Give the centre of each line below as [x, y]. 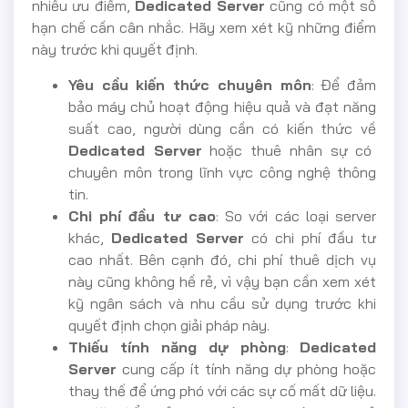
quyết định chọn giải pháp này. [169, 325]
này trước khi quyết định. [115, 50]
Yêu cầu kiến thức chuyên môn [190, 84]
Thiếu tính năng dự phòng [177, 347]
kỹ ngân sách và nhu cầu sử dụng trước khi [222, 303]
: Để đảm [344, 84]
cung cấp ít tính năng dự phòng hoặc [246, 368]
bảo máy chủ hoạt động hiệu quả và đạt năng [222, 106]
